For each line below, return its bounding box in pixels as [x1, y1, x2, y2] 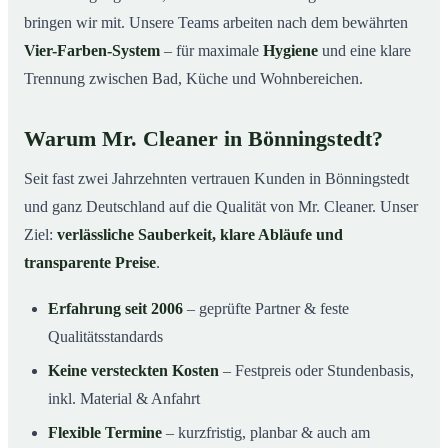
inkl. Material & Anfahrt [48, 390, 200, 408]
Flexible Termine [48, 424, 162, 442]
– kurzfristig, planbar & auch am [162, 424, 370, 442]
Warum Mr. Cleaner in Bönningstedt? [24, 127, 383, 152]
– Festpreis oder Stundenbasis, [219, 362, 414, 380]
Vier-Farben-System [24, 42, 160, 60]
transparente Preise [24, 254, 156, 272]
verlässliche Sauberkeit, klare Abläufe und [57, 226, 343, 244]
